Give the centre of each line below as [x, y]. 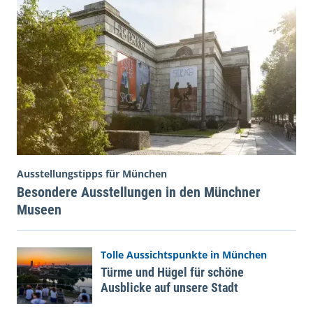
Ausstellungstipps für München [92, 173]
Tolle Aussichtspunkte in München [184, 254]
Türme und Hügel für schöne [172, 272]
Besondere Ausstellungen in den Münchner [139, 192]
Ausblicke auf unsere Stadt [169, 287]
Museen [39, 209]
